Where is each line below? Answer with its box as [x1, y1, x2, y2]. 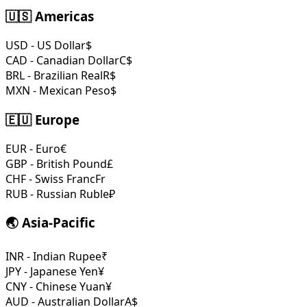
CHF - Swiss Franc [5, 171, 95, 186]
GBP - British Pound [5, 156, 107, 171]
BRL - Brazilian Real [5, 68, 103, 84]
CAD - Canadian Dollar [5, 53, 119, 69]
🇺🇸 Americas [5, 8, 94, 25]
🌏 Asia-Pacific [5, 214, 95, 232]
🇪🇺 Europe [5, 110, 79, 128]
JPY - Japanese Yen [5, 263, 98, 279]
